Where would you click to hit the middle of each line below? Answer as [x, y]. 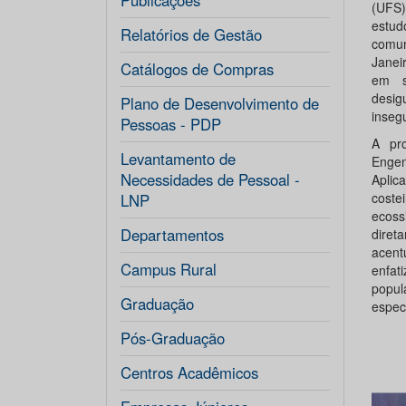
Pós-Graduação [173, 338]
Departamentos [172, 235]
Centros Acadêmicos [189, 372]
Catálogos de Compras [197, 69]
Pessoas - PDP [171, 124]
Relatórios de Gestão [191, 34]
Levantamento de [178, 159]
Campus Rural [169, 269]
